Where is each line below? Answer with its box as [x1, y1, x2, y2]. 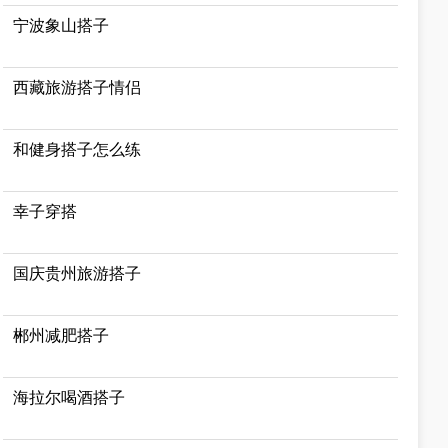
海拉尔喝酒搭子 [13, 389, 126, 406]
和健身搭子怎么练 [13, 141, 142, 158]
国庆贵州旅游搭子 [13, 265, 142, 282]
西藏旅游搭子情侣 [13, 79, 142, 96]
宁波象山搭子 [13, 17, 110, 34]
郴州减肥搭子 [13, 327, 110, 344]
